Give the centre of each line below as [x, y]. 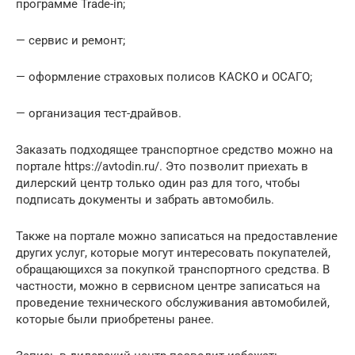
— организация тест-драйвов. [99, 113]
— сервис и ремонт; [71, 40]
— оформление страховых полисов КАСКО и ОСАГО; [164, 76]
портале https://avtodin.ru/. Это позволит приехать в [162, 166]
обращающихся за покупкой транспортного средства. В [173, 269]
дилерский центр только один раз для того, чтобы [158, 183]
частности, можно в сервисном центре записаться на [168, 286]
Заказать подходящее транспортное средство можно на [174, 149]
